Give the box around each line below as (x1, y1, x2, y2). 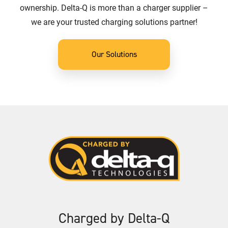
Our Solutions (91, 48, 137, 60)
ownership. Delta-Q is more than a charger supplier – (20, 2, 208, 13)
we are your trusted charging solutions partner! (31, 16, 197, 27)
